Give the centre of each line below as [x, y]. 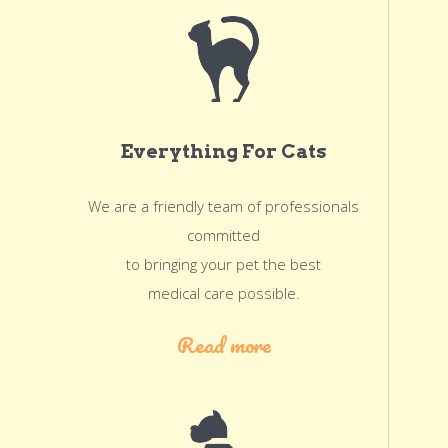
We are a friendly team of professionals [223, 206]
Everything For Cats [223, 151]
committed [223, 235]
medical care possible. [223, 293]
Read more [223, 344]
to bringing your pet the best [223, 264]
